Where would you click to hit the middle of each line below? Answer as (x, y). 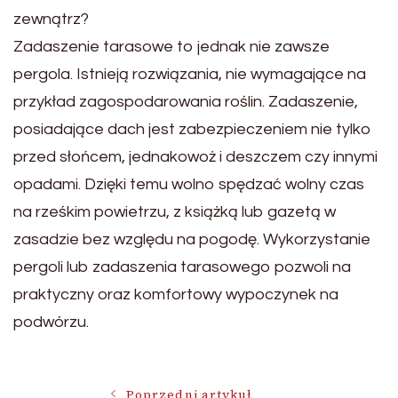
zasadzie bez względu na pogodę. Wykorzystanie (192, 239)
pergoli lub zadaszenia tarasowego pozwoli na (182, 267)
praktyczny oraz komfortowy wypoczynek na (176, 294)
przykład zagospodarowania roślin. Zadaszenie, (186, 101)
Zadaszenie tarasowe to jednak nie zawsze (171, 46)
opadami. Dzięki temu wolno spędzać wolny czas (189, 184)
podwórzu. (51, 322)
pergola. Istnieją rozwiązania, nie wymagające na (190, 74)
